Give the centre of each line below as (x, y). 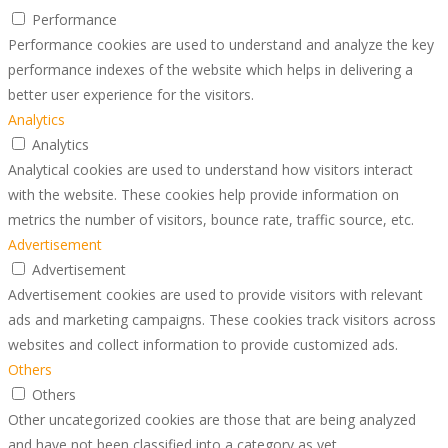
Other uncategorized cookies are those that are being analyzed (212, 419)
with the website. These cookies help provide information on (203, 194)
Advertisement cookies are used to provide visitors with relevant (215, 294)
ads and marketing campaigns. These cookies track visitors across (222, 319)
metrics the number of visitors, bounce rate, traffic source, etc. (211, 219)
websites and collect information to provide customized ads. (203, 344)
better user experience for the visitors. (131, 94)
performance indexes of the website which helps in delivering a (210, 69)
